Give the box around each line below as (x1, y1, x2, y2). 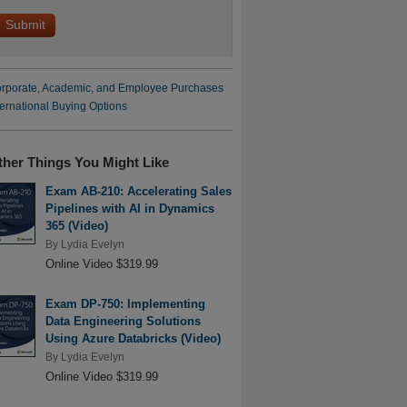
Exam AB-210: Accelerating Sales (45, 184, 232, 199)
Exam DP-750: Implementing (45, 296, 205, 311)
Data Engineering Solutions (45, 313, 201, 328)
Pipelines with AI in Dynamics (45, 202, 214, 216)
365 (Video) (45, 219, 108, 233)
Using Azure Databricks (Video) (45, 331, 221, 345)
